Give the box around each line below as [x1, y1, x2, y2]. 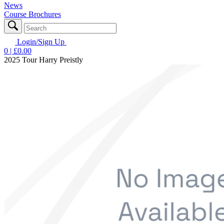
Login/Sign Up [17, 37, 64, 46]
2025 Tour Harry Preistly [4, 55, 83, 64]
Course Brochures [4, 9, 61, 18]
